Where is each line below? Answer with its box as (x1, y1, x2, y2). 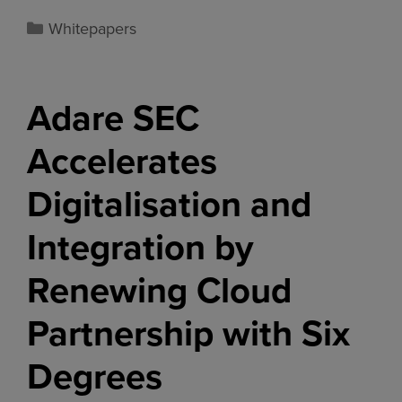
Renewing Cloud (27, 263, 292, 317)
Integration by (27, 220, 254, 274)
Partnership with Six (27, 306, 350, 360)
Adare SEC (27, 91, 199, 144)
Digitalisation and (27, 177, 311, 231)
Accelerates (27, 134, 217, 188)
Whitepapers (48, 16, 136, 40)
